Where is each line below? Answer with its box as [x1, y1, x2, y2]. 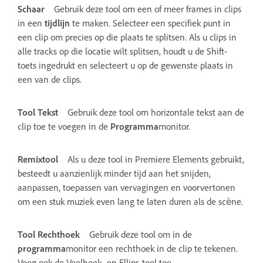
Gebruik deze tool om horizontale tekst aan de [68, 106, 244, 118]
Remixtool [18, 153, 58, 165]
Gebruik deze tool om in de [89, 228, 192, 240]
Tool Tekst [18, 106, 58, 118]
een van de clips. [18, 73, 82, 85]
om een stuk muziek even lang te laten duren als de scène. [18, 195, 243, 207]
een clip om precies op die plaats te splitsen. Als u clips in [18, 31, 237, 43]
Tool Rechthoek [18, 228, 80, 240]
